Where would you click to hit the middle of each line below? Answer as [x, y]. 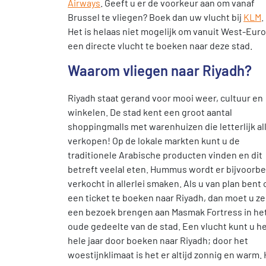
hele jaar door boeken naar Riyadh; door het [158, 240]
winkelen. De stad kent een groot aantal [150, 112]
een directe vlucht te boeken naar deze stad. [160, 45]
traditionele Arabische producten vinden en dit [165, 155]
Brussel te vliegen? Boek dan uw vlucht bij [156, 17]
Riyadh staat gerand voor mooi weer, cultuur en [165, 98]
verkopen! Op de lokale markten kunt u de [154, 140]
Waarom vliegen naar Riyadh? [160, 70]
